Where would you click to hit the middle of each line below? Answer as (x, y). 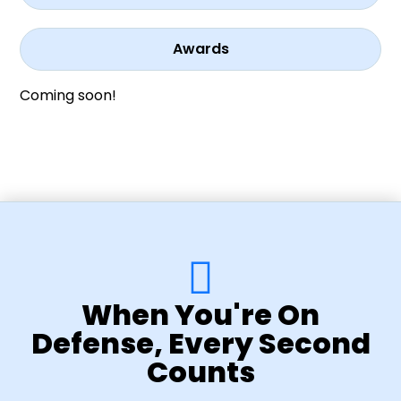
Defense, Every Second (200, 344)
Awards (200, 49)
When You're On (200, 315)
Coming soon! (68, 96)
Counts (200, 372)
